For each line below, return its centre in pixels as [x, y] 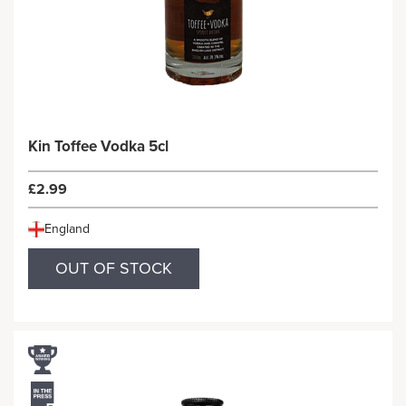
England [67, 229]
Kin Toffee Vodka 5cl [98, 146]
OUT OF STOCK [114, 268]
